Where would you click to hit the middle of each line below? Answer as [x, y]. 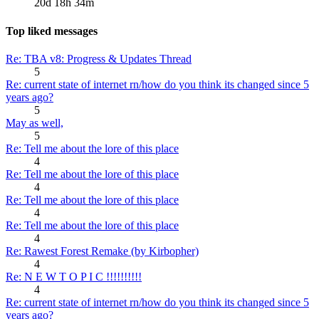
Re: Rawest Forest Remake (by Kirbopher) [102, 251]
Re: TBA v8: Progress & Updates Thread [99, 58]
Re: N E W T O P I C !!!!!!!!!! [74, 276]
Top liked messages [52, 31]
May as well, [35, 122]
